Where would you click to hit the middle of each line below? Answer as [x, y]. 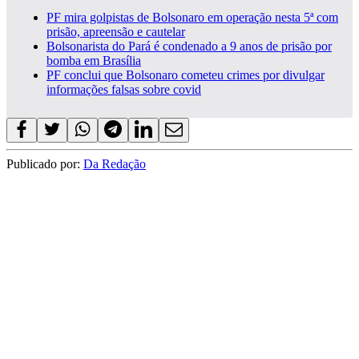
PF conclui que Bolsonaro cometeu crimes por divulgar [186, 75]
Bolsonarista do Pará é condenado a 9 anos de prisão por [189, 46]
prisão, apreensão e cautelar [116, 32]
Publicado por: [45, 164]
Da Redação [115, 164]
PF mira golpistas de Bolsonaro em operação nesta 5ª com [192, 18]
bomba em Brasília [94, 61]
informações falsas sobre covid [124, 90]
